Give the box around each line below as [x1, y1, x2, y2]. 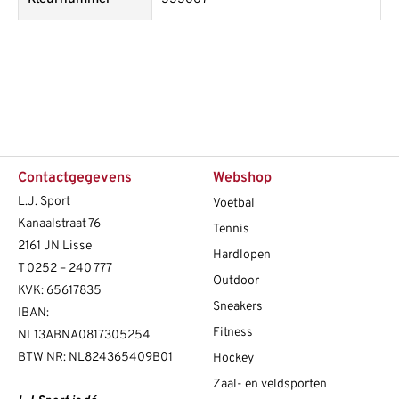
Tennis [213, 222, 249, 238]
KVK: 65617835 [18, 283, 102, 299]
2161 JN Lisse [18, 239, 92, 255]
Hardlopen [213, 248, 271, 264]
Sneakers [213, 299, 263, 315]
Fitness [213, 325, 253, 341]
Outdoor [213, 273, 259, 289]
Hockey [213, 351, 254, 367]
